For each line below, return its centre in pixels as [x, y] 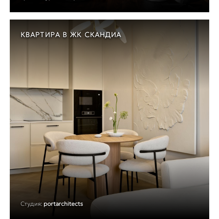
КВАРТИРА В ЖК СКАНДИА [71, 35]
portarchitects [63, 204]
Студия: [31, 204]
